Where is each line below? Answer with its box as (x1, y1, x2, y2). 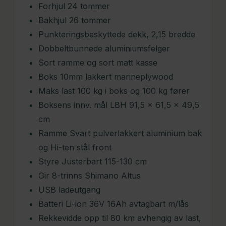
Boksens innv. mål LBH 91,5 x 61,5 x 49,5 (38, 99, 199, 110)
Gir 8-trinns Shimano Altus (38, 170, 141, 181)
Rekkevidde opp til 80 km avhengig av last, (38, 212, 201, 223)
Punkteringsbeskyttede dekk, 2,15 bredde (38, 29, 195, 39)
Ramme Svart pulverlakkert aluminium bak (38, 128, 202, 138)
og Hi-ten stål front (38, 142, 111, 152)
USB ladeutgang (38, 184, 100, 195)
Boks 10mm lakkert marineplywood (38, 71, 173, 82)
